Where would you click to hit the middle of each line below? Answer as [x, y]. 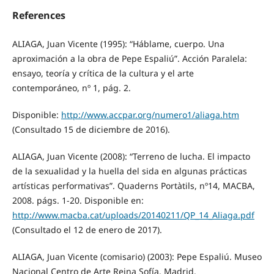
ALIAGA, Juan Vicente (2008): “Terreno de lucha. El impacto [131, 157]
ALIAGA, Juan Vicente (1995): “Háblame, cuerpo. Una [118, 44]
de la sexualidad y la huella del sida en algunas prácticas [129, 171]
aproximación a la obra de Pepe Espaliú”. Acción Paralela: [129, 59]
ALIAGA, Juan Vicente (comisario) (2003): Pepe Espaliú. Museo [137, 257]
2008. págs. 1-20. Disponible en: [78, 201]
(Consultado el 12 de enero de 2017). [87, 230]
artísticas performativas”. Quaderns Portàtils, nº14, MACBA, [133, 186]
